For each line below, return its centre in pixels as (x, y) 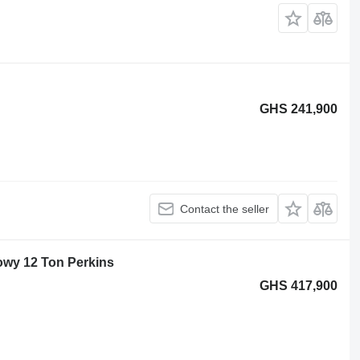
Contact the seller (225, 209)
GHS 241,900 (299, 108)
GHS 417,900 (299, 286)
